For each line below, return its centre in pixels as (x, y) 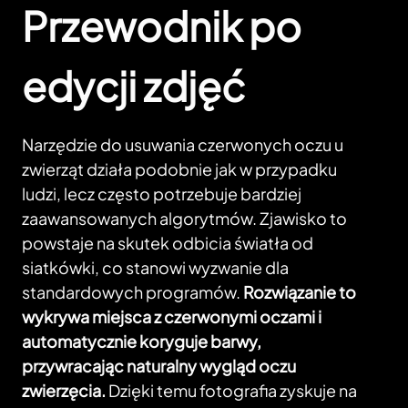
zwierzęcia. (64, 391)
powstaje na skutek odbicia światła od (168, 243)
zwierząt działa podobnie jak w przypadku (179, 169)
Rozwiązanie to (300, 292)
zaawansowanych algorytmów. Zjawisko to (184, 219)
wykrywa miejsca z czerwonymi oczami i (172, 317)
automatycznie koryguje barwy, (142, 342)
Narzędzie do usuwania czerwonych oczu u (183, 145)
